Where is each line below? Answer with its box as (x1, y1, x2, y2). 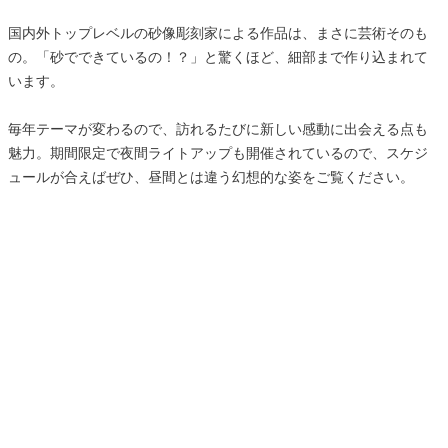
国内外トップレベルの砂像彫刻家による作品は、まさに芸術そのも (8, 24, 428, 41)
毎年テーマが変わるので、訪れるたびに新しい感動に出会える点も (8, 120, 428, 137)
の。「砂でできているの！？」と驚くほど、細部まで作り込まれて (8, 48, 428, 65)
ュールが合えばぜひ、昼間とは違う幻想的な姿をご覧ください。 (8, 168, 414, 185)
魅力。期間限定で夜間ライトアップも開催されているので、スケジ (8, 144, 428, 161)
